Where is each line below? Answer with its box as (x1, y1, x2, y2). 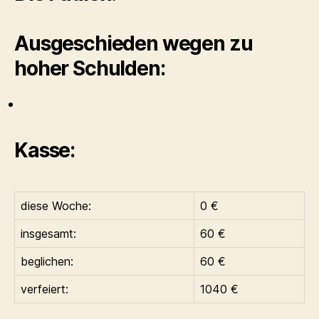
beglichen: (21, 254, 73, 268)
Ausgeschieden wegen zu (14, 31, 253, 56)
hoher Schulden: (14, 56, 165, 80)
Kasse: (14, 138, 75, 162)
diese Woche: (21, 199, 91, 213)
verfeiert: (21, 282, 68, 296)
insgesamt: (21, 226, 76, 241)
